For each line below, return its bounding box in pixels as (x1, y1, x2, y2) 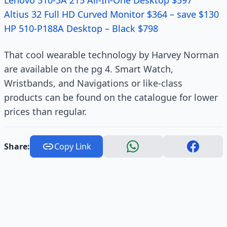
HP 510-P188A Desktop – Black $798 (4, 22, 158, 34)
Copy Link (54, 141, 91, 152)
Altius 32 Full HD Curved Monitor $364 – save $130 (4, 8, 219, 20)
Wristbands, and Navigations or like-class (4, 77, 182, 89)
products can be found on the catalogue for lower (4, 91, 218, 103)
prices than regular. (4, 105, 87, 118)
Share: (4, 141, 30, 152)
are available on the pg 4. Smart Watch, (4, 63, 173, 75)
